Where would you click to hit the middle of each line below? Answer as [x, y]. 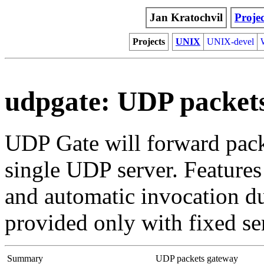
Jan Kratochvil [186, 17]
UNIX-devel [230, 42]
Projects [149, 42]
